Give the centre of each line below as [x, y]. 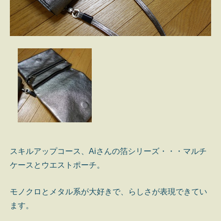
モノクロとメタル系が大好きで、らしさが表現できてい [109, 192]
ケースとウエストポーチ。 [57, 165]
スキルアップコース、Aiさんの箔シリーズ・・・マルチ [108, 151]
